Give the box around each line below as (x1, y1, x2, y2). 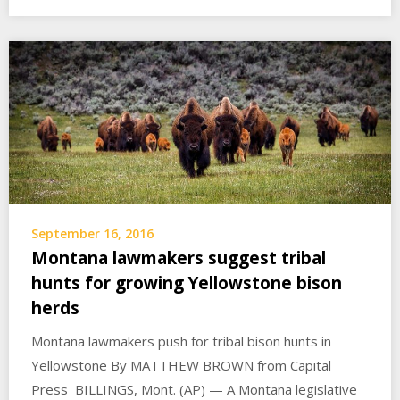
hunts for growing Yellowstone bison (31, 271, 342, 296)
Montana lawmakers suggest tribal (31, 246, 326, 271)
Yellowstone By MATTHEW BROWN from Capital (31, 356, 331, 375)
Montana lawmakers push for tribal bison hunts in (31, 332, 331, 351)
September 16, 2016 (31, 225, 154, 243)
